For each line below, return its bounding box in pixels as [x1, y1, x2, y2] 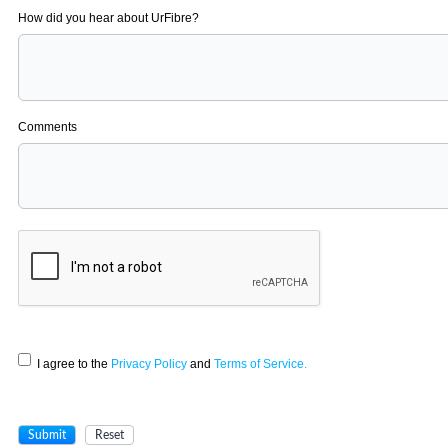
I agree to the [37, 357, 111, 371]
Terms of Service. [214, 357, 307, 371]
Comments [18, 119, 77, 134]
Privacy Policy [111, 357, 187, 371]
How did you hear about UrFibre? [18, 11, 199, 25]
